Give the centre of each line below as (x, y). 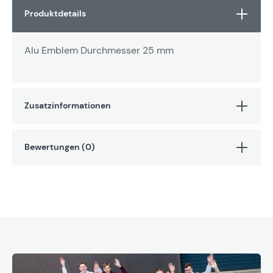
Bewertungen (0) (60, 147)
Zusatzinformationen (68, 106)
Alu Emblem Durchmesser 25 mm (99, 50)
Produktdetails (55, 14)
